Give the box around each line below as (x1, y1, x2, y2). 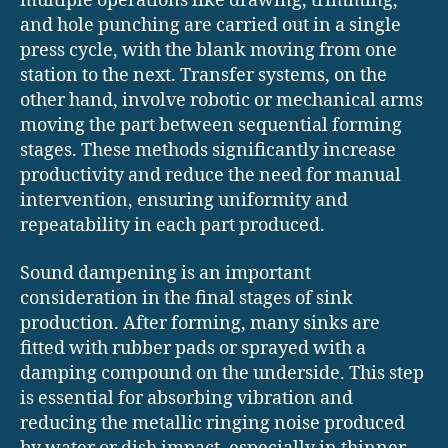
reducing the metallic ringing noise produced (20, 411, 405, 435)
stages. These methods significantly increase (20, 139, 396, 163)
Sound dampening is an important (20, 261, 311, 285)
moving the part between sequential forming (20, 114, 402, 138)
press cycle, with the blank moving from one (20, 39, 397, 63)
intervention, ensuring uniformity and (20, 189, 348, 213)
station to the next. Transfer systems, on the (20, 64, 387, 88)
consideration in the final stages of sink (20, 286, 353, 310)
